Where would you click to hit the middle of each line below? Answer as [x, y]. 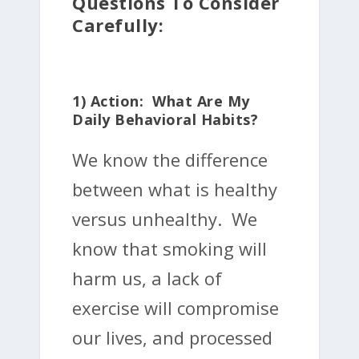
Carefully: [118, 24]
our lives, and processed [172, 337]
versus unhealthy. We [165, 218]
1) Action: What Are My [161, 101]
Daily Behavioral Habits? [165, 119]
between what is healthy [175, 189]
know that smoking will [169, 248]
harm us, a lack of [147, 278]
